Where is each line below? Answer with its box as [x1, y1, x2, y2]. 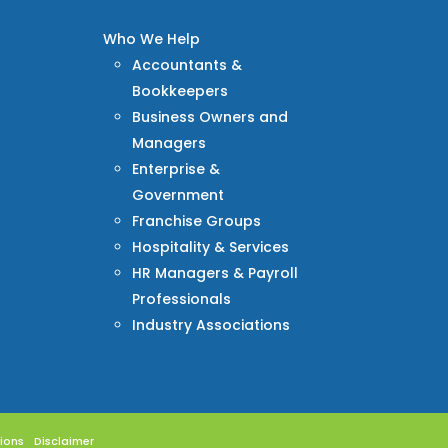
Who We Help [103, 28, 201, 49]
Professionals [132, 288, 232, 309]
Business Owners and [132, 106, 289, 127]
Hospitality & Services [132, 236, 290, 257]
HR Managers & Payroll [132, 262, 299, 283]
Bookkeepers [132, 80, 229, 101]
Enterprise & [132, 158, 221, 179]
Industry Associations [132, 314, 291, 335]
